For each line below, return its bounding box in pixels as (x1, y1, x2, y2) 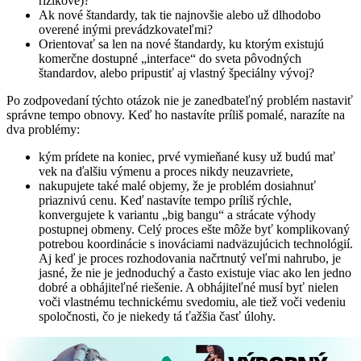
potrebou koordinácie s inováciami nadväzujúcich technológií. (39, 236, 353, 251)
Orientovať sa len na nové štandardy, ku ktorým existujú (39, 36, 324, 51)
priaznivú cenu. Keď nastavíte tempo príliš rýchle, (39, 193, 292, 207)
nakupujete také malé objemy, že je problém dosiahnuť (39, 178, 316, 193)
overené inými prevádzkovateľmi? (39, 22, 213, 36)
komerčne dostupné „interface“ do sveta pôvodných (39, 51, 301, 65)
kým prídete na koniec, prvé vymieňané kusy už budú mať (39, 149, 335, 164)
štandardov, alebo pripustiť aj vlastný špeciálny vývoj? (39, 65, 314, 80)
